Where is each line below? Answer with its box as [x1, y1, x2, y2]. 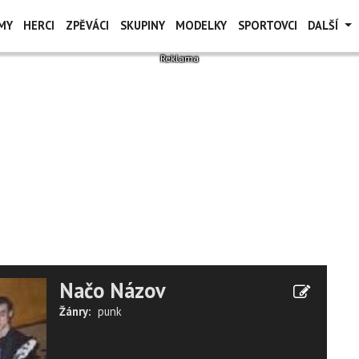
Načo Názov [59, 276, 166, 304]
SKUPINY [119, 18, 165, 33]
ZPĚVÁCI [65, 18, 109, 33]
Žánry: [59, 304, 91, 319]
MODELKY [175, 18, 228, 33]
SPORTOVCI [237, 18, 297, 33]
